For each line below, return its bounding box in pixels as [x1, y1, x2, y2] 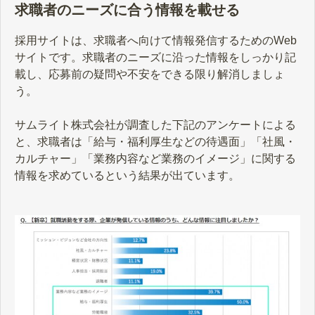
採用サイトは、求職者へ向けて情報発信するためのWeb [15, 34, 297, 46]
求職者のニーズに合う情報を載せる [15, 2, 240, 18]
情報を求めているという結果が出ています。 [15, 169, 240, 181]
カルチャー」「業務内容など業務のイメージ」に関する [15, 152, 296, 165]
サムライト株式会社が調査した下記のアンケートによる [15, 118, 296, 131]
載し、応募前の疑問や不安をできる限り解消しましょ [15, 67, 285, 80]
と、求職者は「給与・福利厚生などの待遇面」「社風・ [15, 135, 296, 148]
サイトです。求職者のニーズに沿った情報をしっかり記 [15, 51, 296, 63]
